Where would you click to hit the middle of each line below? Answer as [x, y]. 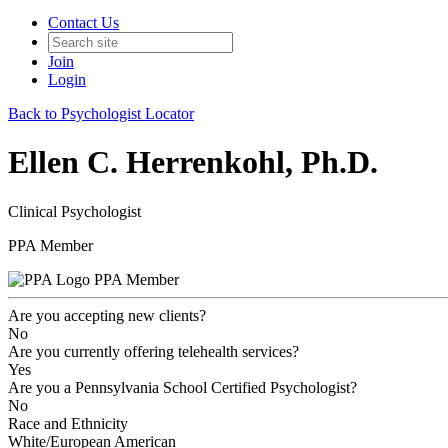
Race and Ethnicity [68, 423]
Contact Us [83, 22]
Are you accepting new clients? [107, 315]
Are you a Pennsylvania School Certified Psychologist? [182, 387]
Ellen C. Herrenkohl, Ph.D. [193, 162]
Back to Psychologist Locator [101, 113]
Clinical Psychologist [74, 211]
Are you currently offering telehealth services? [153, 351]
